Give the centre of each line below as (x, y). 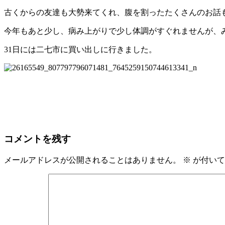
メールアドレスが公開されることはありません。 (92, 160)
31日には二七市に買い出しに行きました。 (80, 49)
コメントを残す (37, 139)
